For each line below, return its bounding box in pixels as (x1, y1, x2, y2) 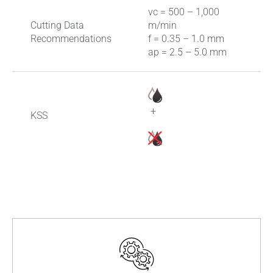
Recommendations (30, 33, 112, 45)
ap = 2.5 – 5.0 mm (148, 46, 227, 58)
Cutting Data (30, 19, 84, 32)
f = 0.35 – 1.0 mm (148, 33, 224, 45)
